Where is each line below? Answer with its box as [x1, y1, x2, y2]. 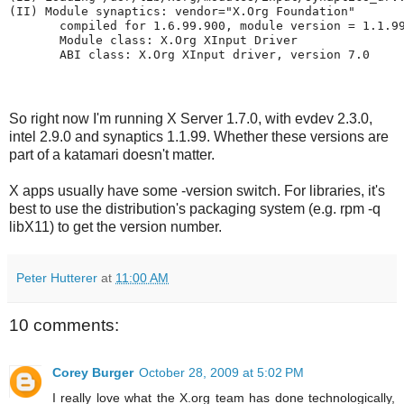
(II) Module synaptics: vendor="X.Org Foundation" [9, 5, 355, 19]
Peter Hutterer [16, 271, 97, 286]
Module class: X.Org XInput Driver [9, 33, 298, 48]
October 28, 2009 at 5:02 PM [139, 364, 304, 380]
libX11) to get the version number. [9, 219, 222, 235]
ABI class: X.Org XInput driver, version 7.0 [9, 48, 370, 62]
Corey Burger [52, 364, 133, 380]
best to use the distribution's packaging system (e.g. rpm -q [9, 201, 381, 217]
